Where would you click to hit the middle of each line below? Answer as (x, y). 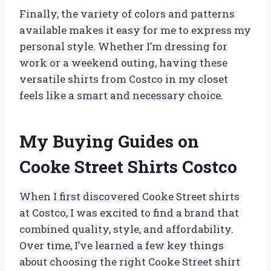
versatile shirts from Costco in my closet (124, 79)
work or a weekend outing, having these (123, 62)
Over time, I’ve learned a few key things (122, 245)
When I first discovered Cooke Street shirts (129, 196)
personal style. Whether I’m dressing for (123, 46)
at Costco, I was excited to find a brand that (129, 212)
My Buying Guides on (109, 141)
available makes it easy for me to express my (135, 30)
